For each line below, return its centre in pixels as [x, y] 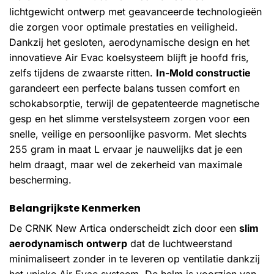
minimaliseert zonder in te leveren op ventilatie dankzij [135, 258]
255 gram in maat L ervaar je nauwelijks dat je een [126, 150]
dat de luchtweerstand [180, 243]
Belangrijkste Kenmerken [75, 208]
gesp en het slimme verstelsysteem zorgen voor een [129, 119]
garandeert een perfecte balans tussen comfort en [124, 88]
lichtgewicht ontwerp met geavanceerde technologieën [135, 12]
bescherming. [40, 180]
